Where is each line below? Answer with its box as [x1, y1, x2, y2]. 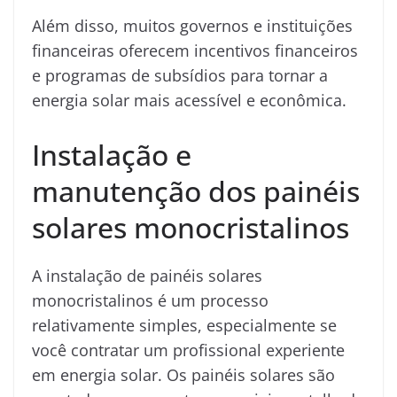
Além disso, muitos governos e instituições [32, 14, 353, 36]
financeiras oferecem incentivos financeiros [32, 39, 358, 61]
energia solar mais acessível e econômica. [32, 89, 346, 111]
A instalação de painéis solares [32, 264, 262, 286]
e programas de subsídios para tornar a [32, 64, 328, 86]
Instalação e [32, 135, 191, 174]
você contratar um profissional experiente [32, 339, 345, 361]
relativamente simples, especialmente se [32, 314, 337, 336]
